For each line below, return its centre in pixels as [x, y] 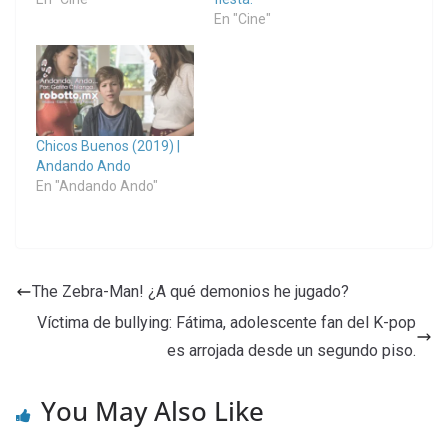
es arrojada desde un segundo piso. [291, 350]
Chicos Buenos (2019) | [108, 145]
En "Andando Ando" [97, 185]
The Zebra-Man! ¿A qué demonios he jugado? [190, 291]
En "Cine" [242, 19]
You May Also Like [152, 410]
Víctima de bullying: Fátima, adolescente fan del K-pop [226, 322]
